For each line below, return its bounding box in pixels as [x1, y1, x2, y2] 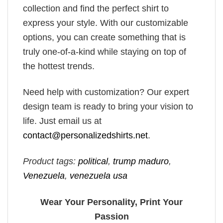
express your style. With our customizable [23, 17, 188, 28]
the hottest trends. [23, 61, 95, 71]
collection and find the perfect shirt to [23, 3, 169, 13]
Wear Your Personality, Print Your [40, 197, 183, 207]
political [78, 156, 108, 167]
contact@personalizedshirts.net [23, 130, 148, 140]
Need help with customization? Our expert [23, 87, 189, 97]
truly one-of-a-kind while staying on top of [23, 46, 186, 57]
